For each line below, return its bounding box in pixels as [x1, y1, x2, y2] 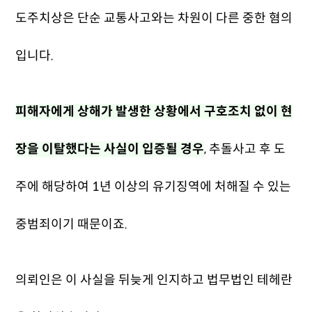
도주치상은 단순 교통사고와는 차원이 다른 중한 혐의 [15, 10, 293, 26]
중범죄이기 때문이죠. [15, 217, 128, 232]
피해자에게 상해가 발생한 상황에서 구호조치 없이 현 [15, 104, 293, 119]
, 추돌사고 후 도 [204, 141, 286, 157]
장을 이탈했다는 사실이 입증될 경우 [15, 141, 205, 157]
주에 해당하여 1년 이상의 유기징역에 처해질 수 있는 [15, 179, 292, 194]
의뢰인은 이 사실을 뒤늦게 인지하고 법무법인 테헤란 [15, 272, 293, 288]
